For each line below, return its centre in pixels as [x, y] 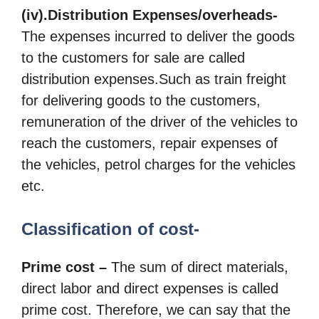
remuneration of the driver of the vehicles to [159, 122]
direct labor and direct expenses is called [150, 288]
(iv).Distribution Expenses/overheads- [150, 15]
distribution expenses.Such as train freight [154, 79]
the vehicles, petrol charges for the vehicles [158, 165]
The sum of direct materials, [198, 267]
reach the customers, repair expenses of [150, 143]
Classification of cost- [110, 229]
